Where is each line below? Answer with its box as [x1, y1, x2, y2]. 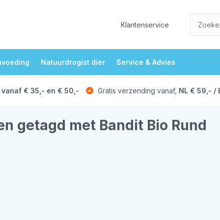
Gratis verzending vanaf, [95, 86, 179, 95]
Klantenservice [121, 20, 169, 29]
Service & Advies [116, 58, 175, 66]
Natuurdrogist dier [40, 58, 105, 66]
